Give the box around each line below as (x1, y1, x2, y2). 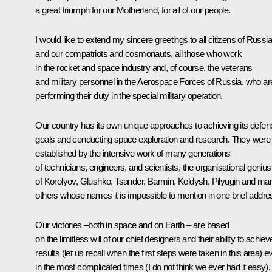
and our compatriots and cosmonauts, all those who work (35, 48, 242, 59)
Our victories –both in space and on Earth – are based (35, 219, 229, 230)
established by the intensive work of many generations (35, 148, 231, 158)
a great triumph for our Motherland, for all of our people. (35, 4, 231, 15)
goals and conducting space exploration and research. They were (35, 134, 271, 144)
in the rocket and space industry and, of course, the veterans (35, 62, 253, 73)
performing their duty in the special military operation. (35, 90, 223, 101)
